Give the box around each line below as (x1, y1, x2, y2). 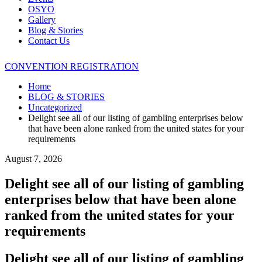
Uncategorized (28, 102, 82, 112)
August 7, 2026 (5, 154, 62, 164)
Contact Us (28, 36, 70, 46)
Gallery (28, 15, 56, 25)
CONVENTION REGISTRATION (5, 61, 139, 71)
